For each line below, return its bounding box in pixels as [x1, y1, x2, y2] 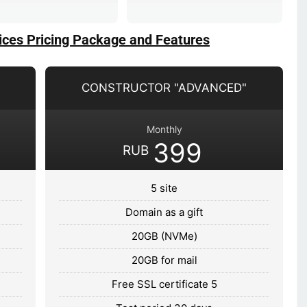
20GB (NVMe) [131, 229, 197, 243]
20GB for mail [131, 253, 197, 267]
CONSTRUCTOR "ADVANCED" [82, 80, 247, 95]
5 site [151, 181, 178, 195]
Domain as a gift [125, 205, 204, 219]
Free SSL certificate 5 [111, 277, 217, 291]
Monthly [146, 123, 182, 135]
